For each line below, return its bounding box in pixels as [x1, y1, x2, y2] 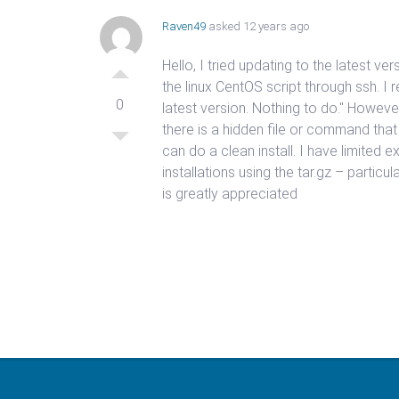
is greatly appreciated [162, 185, 297, 202]
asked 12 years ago [206, 20, 309, 33]
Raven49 [162, 20, 206, 33]
